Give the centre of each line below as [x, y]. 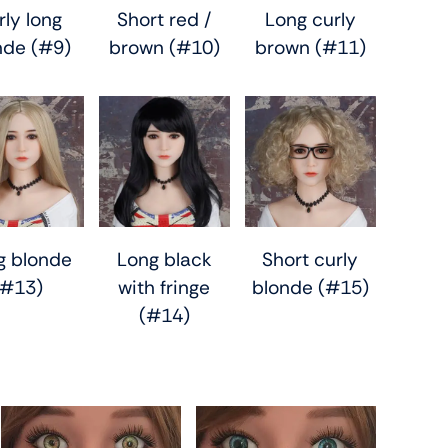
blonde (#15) [310, 287]
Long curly [310, 19]
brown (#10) [164, 47]
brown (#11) [310, 47]
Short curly [310, 259]
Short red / [164, 19]
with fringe [164, 287]
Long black [164, 259]
